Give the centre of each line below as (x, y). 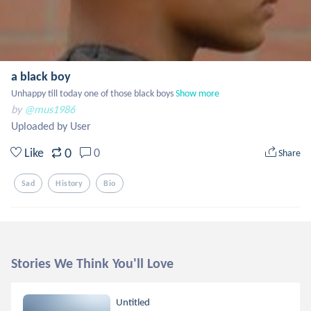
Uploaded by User (51, 126)
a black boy (41, 76)
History (69, 183)
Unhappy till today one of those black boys (92, 93)
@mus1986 (50, 109)
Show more (197, 93)
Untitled (133, 302)
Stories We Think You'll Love (92, 263)
